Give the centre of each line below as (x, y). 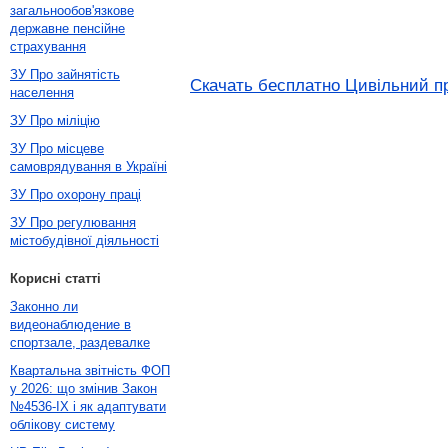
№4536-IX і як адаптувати (88, 406)
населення (42, 92)
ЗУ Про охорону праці (75, 194)
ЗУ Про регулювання (73, 222)
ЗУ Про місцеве (57, 148)
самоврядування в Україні (88, 166)
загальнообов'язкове (72, 10)
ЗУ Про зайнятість (65, 74)
